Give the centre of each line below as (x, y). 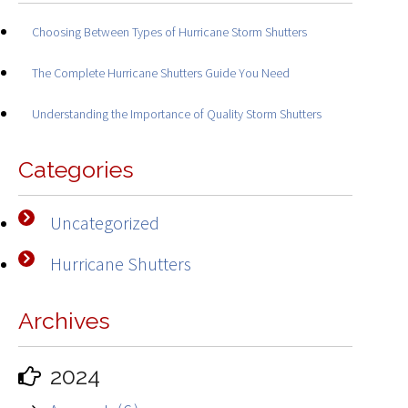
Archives (64, 320)
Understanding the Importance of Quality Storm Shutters (177, 114)
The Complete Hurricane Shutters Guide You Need (161, 73)
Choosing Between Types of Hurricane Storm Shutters (169, 32)
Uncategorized (105, 222)
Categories (76, 169)
